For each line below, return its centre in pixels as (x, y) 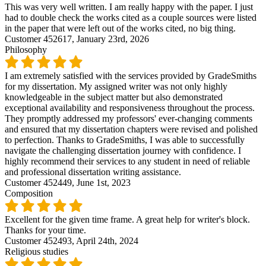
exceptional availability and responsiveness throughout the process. (130, 107)
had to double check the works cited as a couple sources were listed (131, 17)
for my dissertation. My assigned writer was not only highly (116, 86)
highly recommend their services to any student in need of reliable (127, 161)
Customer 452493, (40, 240)
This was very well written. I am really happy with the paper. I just (129, 7)
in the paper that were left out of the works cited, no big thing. (120, 28)
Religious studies (37, 251)
